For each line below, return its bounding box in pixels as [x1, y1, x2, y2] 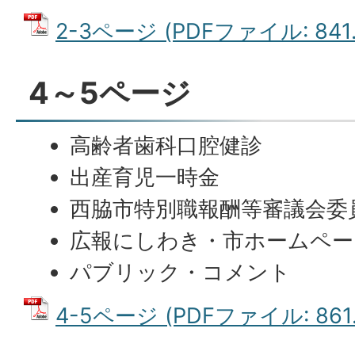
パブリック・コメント [70, 259, 292, 285]
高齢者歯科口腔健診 [70, 132, 263, 158]
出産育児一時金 [70, 164, 220, 190]
